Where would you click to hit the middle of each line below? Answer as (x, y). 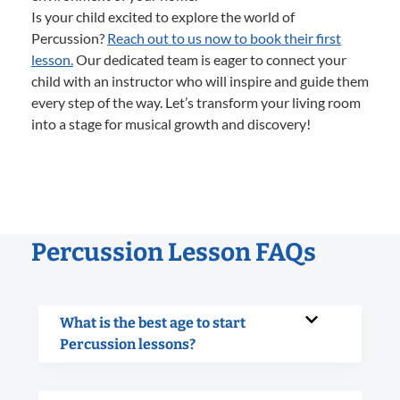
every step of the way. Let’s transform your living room (196, 102)
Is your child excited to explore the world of (163, 16)
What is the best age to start (153, 322)
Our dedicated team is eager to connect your (210, 59)
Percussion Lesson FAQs (174, 252)
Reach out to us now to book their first (224, 37)
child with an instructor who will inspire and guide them (200, 80)
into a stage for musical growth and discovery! (171, 123)
